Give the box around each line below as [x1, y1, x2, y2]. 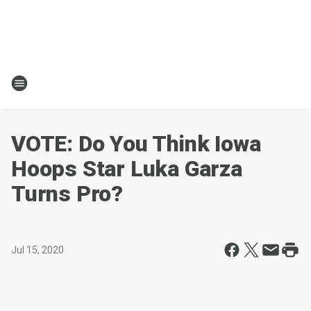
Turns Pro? [11, 180, 123, 207]
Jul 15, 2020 [11, 244, 64, 255]
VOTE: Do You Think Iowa [11, 131, 261, 157]
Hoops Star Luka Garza [11, 155, 242, 182]
